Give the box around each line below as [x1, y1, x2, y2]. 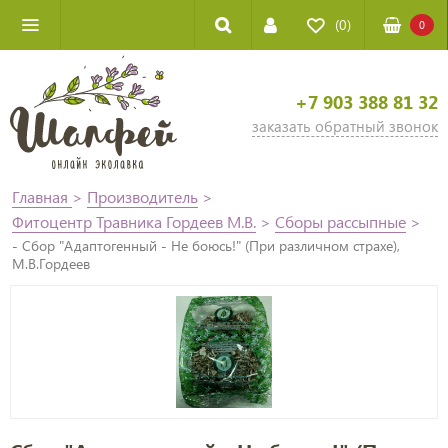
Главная [12, 185, 72, 207]
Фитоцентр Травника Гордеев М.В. [12, 210, 256, 232]
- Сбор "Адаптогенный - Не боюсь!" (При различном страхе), [12, 235, 400, 255]
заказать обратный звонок [251, 116, 438, 137]
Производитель [87, 185, 198, 207]
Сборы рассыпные [275, 210, 406, 232]
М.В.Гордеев [12, 253, 90, 273]
